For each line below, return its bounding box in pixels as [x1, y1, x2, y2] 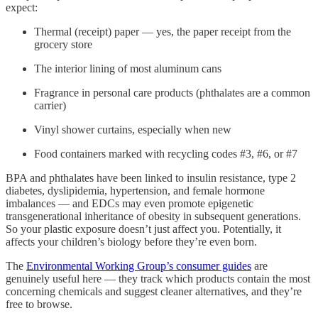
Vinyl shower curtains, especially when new [34, 124, 231, 136]
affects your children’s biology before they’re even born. [6, 236, 257, 248]
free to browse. [6, 298, 72, 311]
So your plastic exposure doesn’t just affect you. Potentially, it [6, 223, 281, 236]
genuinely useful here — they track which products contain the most [6, 273, 310, 285]
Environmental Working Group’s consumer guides [26, 260, 251, 273]
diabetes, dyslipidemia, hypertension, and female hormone [6, 185, 265, 197]
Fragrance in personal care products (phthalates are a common [34, 87, 310, 99]
